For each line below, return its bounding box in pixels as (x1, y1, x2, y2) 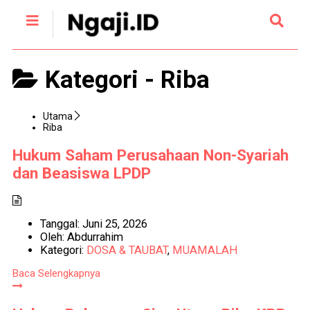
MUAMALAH (172, 244, 238, 257)
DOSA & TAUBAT (86, 244, 167, 257)
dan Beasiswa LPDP (12, 163, 151, 182)
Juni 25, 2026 (79, 217, 147, 231)
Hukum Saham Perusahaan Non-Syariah (12, 145, 289, 164)
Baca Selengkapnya (12, 267, 100, 280)
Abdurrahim (64, 230, 123, 244)
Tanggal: (39, 217, 80, 231)
